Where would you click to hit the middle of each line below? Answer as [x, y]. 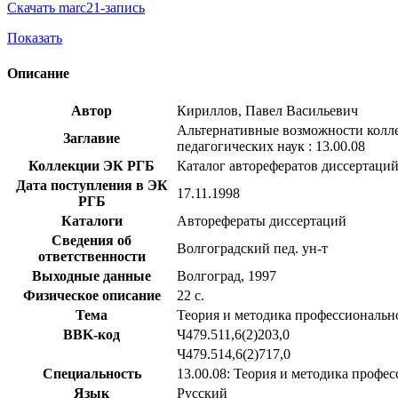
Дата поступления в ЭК [92, 185]
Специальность [92, 373]
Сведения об [92, 240]
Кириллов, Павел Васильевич [267, 110]
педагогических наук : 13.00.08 [271, 146]
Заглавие [92, 138]
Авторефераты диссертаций [262, 220]
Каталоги [92, 220]
